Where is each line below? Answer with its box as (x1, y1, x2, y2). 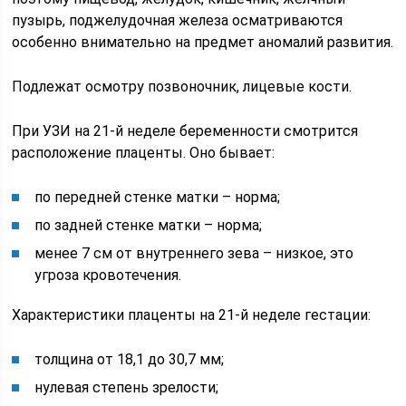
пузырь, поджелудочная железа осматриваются (12, 11, 343, 29)
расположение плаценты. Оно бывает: (12, 143, 275, 161)
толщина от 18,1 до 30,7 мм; (34, 350, 225, 368)
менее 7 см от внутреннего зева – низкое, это (34, 244, 354, 262)
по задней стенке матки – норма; (34, 216, 263, 234)
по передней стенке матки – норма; (34, 188, 281, 206)
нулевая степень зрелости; (34, 378, 219, 396)
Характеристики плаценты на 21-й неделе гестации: (12, 305, 372, 324)
